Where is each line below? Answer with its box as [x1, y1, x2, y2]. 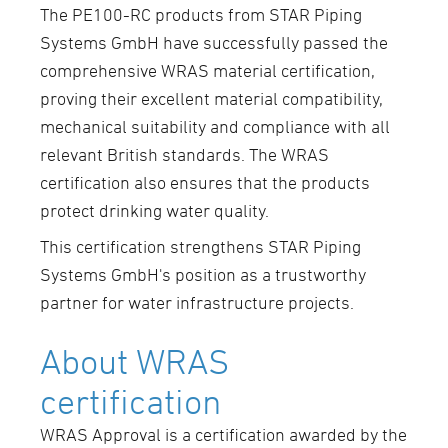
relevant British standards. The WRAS [40, 144, 329, 166]
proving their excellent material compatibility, [40, 88, 383, 110]
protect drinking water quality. [40, 200, 273, 222]
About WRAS [40, 341, 229, 382]
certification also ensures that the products [40, 172, 370, 194]
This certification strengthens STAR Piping [40, 236, 361, 258]
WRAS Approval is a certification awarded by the [40, 424, 407, 446]
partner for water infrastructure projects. [40, 292, 354, 314]
